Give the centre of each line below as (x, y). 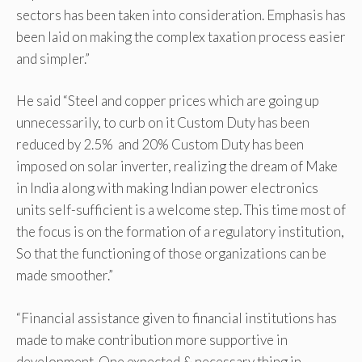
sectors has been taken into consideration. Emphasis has (181, 15)
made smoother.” (65, 276)
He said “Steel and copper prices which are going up (168, 101)
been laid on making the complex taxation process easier (181, 36)
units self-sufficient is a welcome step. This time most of (181, 210)
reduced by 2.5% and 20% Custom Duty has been (160, 145)
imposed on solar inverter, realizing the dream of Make (177, 166)
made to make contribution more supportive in (152, 339)
